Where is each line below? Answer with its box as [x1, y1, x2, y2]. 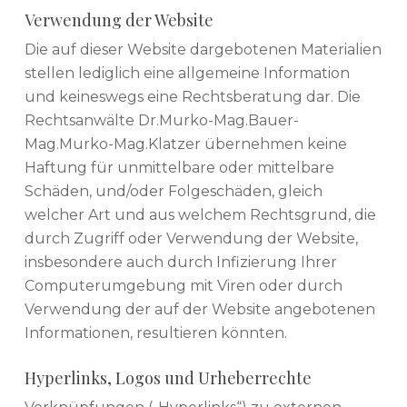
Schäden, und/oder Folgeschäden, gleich [24, 182, 323, 200]
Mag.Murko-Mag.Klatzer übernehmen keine [24, 134, 347, 153]
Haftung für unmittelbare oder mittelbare [24, 158, 334, 176]
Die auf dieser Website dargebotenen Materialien [24, 40, 382, 58]
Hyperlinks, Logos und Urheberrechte [24, 366, 312, 389]
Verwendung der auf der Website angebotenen [24, 300, 375, 318]
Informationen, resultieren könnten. [24, 323, 287, 342]
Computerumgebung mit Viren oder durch [24, 276, 342, 294]
